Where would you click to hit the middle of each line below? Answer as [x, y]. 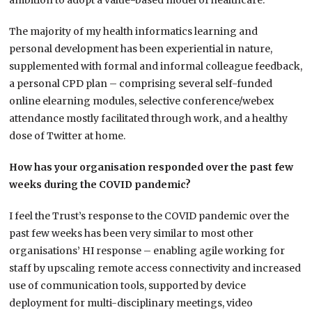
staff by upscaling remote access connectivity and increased [155, 268]
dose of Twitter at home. [68, 136]
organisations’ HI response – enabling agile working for [147, 251]
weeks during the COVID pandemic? [100, 185]
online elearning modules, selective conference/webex [142, 101]
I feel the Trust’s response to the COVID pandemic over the [149, 216]
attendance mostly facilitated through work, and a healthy [149, 119]
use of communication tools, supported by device [128, 286]
